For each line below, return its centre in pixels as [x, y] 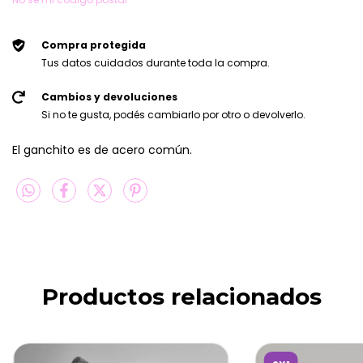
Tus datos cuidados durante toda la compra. [155, 63]
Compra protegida [93, 45]
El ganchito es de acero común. [102, 150]
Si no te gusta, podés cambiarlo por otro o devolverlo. [173, 115]
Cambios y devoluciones [109, 97]
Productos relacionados [181, 297]
